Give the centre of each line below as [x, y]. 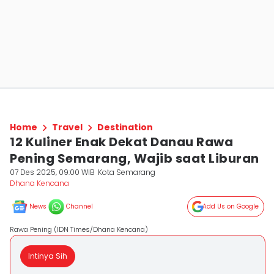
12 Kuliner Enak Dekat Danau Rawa [121, 142]
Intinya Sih [48, 256]
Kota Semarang [127, 172]
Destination [125, 127]
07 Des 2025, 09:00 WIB [52, 172]
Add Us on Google [231, 206]
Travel [67, 127]
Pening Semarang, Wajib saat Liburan [135, 158]
